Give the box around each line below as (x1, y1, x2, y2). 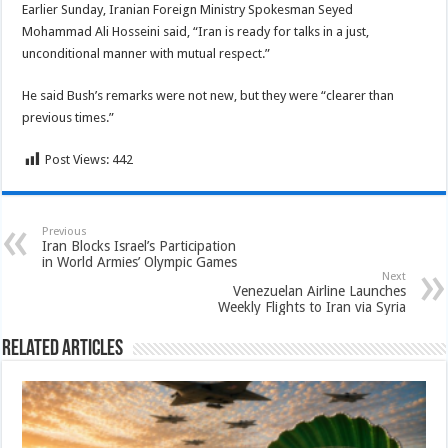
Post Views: (45, 152, 110, 167)
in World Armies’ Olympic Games (42, 254, 238, 270)
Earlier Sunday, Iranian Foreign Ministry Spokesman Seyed (22, 2, 354, 17)
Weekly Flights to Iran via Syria (217, 299, 406, 315)
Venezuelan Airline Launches (232, 283, 406, 299)
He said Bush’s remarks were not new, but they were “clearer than (22, 88, 395, 103)
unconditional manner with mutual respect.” (22, 46, 271, 61)
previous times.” (22, 110, 115, 125)
